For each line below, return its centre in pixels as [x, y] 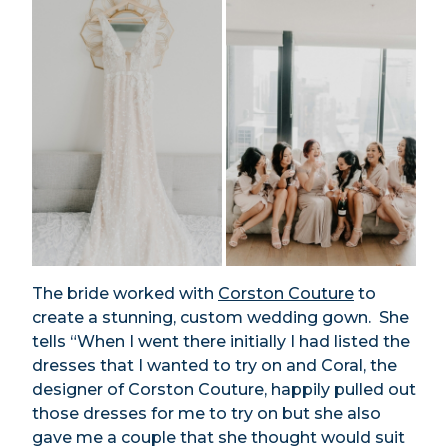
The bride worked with [125, 293]
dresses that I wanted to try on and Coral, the [214, 365]
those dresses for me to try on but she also [206, 413]
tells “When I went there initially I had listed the [221, 341]
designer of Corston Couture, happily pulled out [224, 389]
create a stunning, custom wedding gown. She [220, 317]
